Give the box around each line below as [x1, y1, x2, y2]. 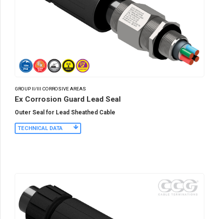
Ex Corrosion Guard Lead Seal [15, 95, 121, 104]
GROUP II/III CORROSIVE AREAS [15, 86, 86, 91]
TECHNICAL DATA [18, 125, 63, 132]
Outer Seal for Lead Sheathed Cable [15, 109, 115, 116]
